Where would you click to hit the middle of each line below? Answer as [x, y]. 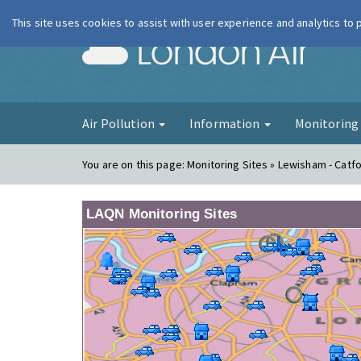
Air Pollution [120, 123]
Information [226, 123]
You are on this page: [135, 164]
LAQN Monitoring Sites [162, 214]
